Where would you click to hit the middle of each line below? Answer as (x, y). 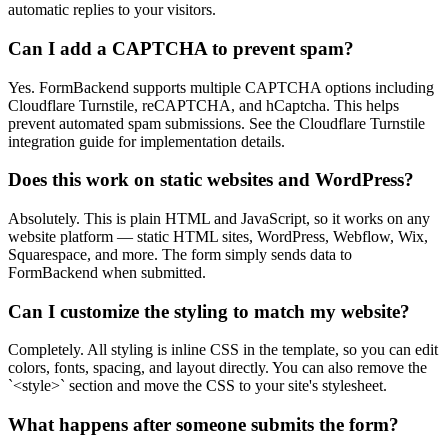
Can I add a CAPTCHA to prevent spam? (181, 48)
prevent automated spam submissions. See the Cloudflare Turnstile (216, 123)
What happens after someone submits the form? (203, 425)
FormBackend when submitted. (107, 272)
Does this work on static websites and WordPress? (211, 180)
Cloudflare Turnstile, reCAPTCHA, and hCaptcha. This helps (203, 105)
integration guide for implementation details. (146, 141)
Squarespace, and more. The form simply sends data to (180, 254)
